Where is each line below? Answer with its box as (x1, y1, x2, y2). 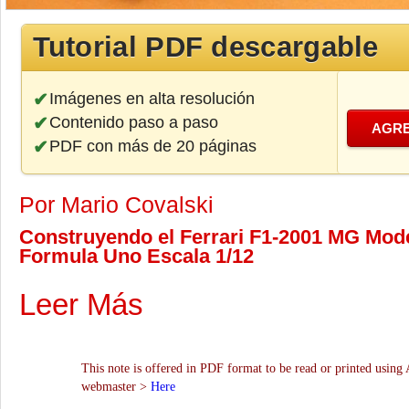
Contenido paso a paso (48, 113, 218, 131)
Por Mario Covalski (19, 192, 226, 217)
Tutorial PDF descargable (32, 31, 379, 63)
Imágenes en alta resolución (48, 89, 255, 108)
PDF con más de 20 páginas (48, 137, 257, 155)
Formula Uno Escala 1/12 (19, 245, 254, 267)
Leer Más (19, 288, 143, 321)
